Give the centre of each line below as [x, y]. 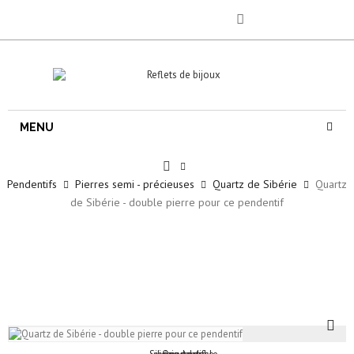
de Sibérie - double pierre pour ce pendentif [177, 202]
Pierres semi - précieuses [135, 184]
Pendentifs [32, 184]
